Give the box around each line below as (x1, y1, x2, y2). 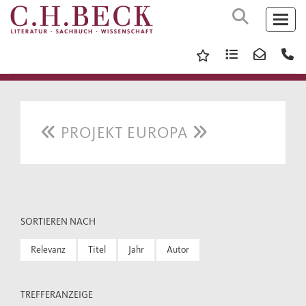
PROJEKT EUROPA (56, 123, 192, 142)
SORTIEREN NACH (20, 216, 96, 227)
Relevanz (31, 244, 66, 255)
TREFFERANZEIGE (20, 289, 93, 301)
